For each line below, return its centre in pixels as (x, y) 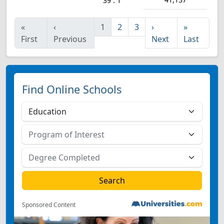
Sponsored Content (49, 205)
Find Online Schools (72, 89)
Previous (70, 39)
